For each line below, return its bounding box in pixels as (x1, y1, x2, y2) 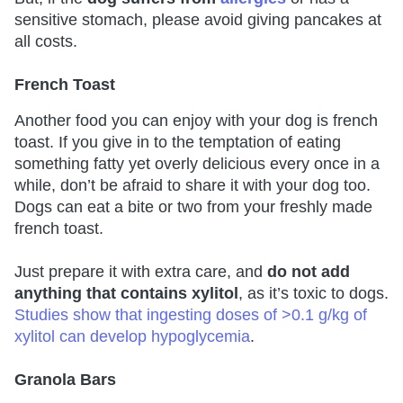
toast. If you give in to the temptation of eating (14, 133, 341, 152)
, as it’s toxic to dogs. (238, 284, 389, 303)
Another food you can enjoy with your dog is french (14, 112, 378, 130)
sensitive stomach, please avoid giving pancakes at (14, 11, 381, 30)
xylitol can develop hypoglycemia (14, 327, 250, 346)
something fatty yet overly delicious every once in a (14, 155, 380, 174)
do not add (267, 263, 350, 282)
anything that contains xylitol (14, 284, 238, 303)
